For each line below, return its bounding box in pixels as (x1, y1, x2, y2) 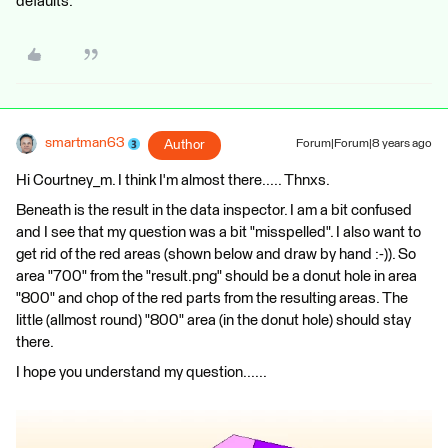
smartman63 (45, 136, 124, 151)
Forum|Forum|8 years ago (296, 138, 432, 151)
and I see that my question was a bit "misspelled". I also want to (16, 225, 421, 241)
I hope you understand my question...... (16, 365, 267, 381)
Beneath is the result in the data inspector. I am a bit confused (16, 203, 412, 219)
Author (164, 138, 205, 153)
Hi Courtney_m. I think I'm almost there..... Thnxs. (16, 173, 330, 189)
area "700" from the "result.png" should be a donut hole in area (16, 269, 417, 285)
